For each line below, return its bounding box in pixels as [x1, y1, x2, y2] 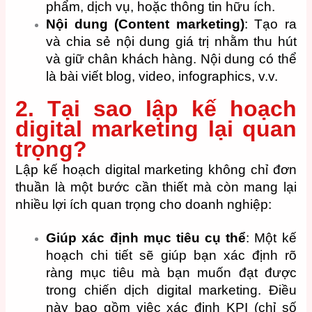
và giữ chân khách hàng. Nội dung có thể [46, 52, 297, 67]
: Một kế [246, 231, 297, 246]
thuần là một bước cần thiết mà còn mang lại [15, 179, 297, 194]
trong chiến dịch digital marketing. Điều [46, 283, 297, 298]
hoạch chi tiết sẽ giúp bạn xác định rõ [46, 248, 297, 263]
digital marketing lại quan [15, 116, 297, 141]
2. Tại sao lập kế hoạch [15, 95, 297, 121]
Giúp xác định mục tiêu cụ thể [46, 231, 247, 246]
